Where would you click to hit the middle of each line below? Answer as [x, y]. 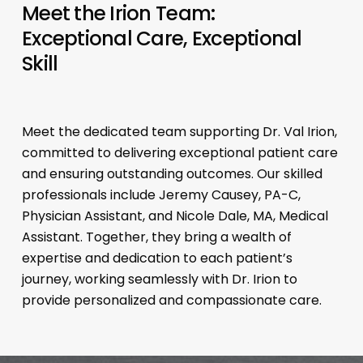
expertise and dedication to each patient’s [158, 258]
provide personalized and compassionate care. [172, 300]
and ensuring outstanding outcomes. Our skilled [173, 173]
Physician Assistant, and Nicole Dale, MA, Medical [175, 216]
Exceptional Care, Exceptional [162, 38]
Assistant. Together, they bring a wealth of [157, 237]
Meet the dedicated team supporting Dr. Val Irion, [180, 131]
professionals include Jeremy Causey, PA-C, [162, 194]
